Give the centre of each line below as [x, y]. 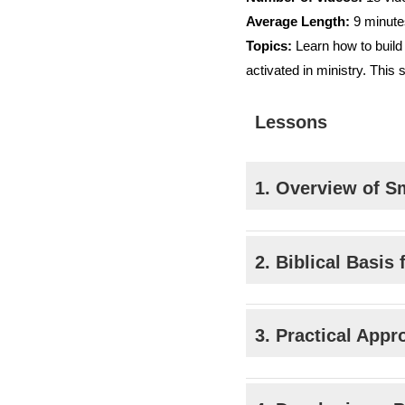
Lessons [291, 122]
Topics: [268, 46]
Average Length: [297, 22]
